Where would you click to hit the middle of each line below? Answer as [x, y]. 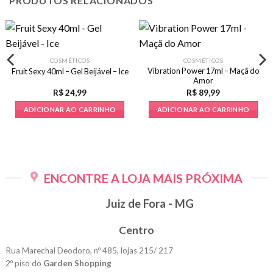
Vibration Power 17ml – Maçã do [203, 71]
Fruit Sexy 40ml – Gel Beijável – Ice [70, 71]
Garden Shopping [77, 263]
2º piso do [24, 263]
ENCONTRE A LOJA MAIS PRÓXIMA [143, 178]
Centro [136, 230]
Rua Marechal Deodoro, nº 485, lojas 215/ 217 [89, 250]
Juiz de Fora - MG [150, 203]
